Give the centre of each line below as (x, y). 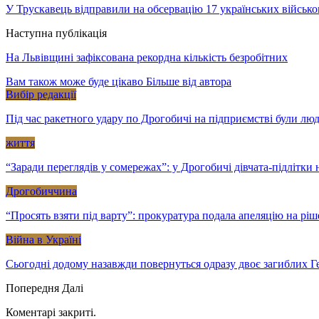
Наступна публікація (56, 33)
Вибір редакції (41, 94)
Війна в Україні (43, 239)
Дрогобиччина (41, 191)
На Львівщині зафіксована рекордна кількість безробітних (147, 57)
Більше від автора (189, 81)
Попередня (34, 288)
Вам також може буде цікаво (74, 81)
